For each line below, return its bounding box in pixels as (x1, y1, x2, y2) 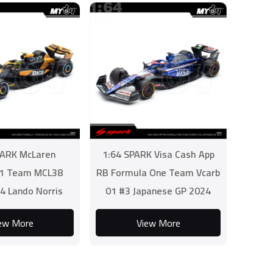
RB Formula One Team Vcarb (96, 163, 221, 182)
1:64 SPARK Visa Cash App (102, 145, 214, 163)
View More (136, 213, 180, 232)
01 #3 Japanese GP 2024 (105, 182, 211, 200)
